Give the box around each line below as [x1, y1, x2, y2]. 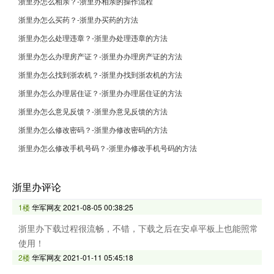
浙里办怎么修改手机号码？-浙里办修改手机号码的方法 [18, 143, 197, 154]
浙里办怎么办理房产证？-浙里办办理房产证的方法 [18, 51, 182, 62]
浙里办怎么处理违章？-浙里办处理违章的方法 [18, 32, 168, 43]
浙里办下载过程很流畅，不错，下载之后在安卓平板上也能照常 [18, 222, 258, 235]
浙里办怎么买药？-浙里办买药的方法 [18, 14, 138, 25]
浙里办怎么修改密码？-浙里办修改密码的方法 [18, 124, 168, 135]
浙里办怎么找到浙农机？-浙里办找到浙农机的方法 [18, 69, 182, 80]
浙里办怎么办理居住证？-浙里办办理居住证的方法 [18, 87, 182, 98]
